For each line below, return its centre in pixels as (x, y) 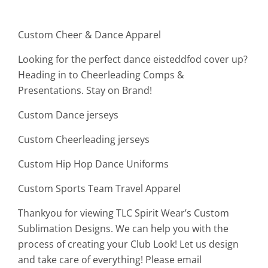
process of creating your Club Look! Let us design (128, 244)
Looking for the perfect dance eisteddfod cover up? (133, 60)
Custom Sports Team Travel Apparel (99, 189)
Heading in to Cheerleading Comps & (101, 75)
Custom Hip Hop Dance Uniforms (93, 164)
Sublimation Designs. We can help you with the (123, 229)
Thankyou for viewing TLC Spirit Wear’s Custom (124, 213)
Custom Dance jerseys (68, 115)
